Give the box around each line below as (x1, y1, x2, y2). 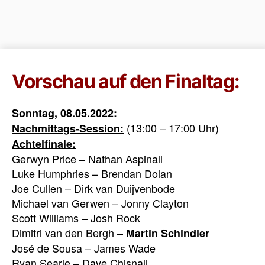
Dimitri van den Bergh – (12, 225, 126, 241)
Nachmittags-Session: (12, 121, 124, 137)
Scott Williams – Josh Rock (12, 210, 140, 226)
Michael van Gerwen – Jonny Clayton (12, 195, 189, 211)
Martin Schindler (126, 225, 209, 241)
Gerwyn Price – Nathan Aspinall (12, 151, 163, 167)
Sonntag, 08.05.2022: (12, 105, 117, 121)
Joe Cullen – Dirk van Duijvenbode (12, 180, 175, 196)
